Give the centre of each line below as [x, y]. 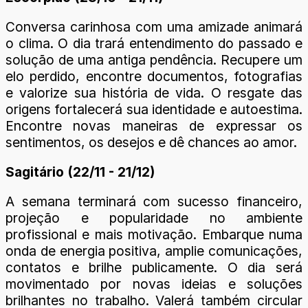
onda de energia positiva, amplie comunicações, [154, 251]
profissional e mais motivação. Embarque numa [154, 235]
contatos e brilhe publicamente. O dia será [154, 268]
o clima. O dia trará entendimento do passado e [154, 43]
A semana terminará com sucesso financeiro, [154, 202]
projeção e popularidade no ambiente [154, 218]
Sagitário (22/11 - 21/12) [80, 172]
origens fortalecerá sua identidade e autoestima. [154, 109]
